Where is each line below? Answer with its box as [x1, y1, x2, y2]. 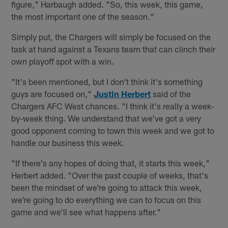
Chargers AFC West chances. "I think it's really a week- [11, 100, 215, 111]
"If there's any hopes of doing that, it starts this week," [11, 157, 210, 168]
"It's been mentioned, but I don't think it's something [11, 76, 203, 87]
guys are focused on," [11, 88, 94, 99]
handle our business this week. [11, 137, 125, 148]
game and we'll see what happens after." [11, 206, 161, 217]
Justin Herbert [94, 88, 151, 99]
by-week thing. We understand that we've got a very [11, 112, 202, 123]
